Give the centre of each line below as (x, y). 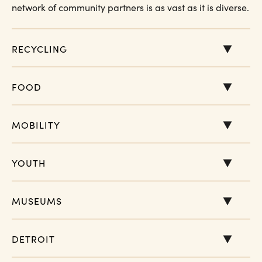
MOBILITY (36, 125)
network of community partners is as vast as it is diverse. (130, 7)
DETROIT (33, 239)
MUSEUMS (37, 201)
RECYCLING (39, 49)
